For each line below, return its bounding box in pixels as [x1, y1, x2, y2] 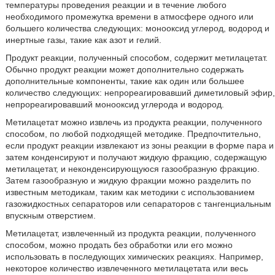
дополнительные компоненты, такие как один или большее [5, 76, 244, 87]
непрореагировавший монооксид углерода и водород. [5, 99, 224, 110]
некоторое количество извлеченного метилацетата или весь [5, 263, 248, 274]
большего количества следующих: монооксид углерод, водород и [5, 23, 269, 34]
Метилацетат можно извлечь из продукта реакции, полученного [5, 117, 262, 128]
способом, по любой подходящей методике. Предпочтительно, [5, 129, 261, 139]
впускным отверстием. [5, 211, 96, 221]
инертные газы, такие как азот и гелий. [5, 35, 161, 45]
